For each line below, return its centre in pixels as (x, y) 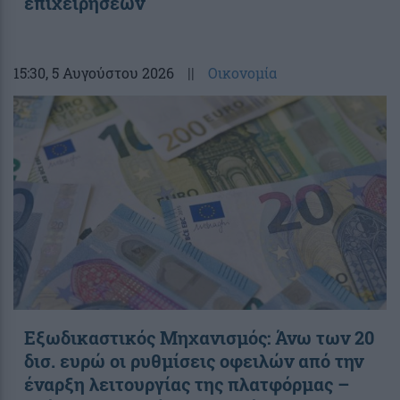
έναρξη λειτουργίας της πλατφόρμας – (187, 383)
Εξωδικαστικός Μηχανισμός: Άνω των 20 (199, 337)
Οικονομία (242, 72)
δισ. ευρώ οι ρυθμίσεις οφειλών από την (194, 360)
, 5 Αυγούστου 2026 (110, 72)
